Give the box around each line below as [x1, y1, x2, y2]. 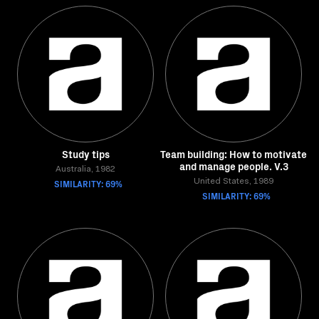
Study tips [61, 147, 110, 161]
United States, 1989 [194, 177, 273, 186]
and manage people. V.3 [179, 159, 288, 173]
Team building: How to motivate [160, 147, 307, 161]
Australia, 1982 [56, 165, 115, 174]
